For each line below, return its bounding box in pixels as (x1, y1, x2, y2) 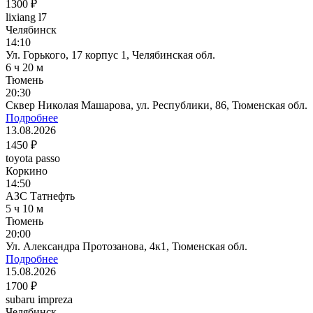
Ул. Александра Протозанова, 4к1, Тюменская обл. (6, 240, 247, 252)
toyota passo (6, 152, 60, 164)
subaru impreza (6, 293, 73, 305)
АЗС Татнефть (6, 189, 75, 202)
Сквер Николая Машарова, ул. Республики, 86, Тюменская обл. (6, 99, 307, 111)
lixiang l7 (6, 10, 47, 23)
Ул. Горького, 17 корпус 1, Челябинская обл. (6, 48, 215, 61)
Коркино (6, 164, 48, 177)
